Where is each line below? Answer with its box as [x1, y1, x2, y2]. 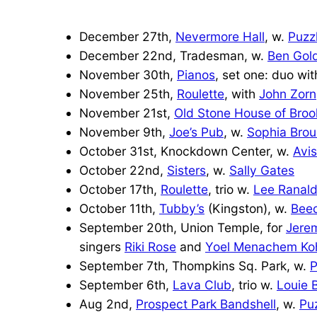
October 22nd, [79, 162, 167, 178]
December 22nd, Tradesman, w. [79, 47, 267, 63]
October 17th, [79, 181, 161, 197]
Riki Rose [125, 238, 176, 254]
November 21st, [79, 105, 174, 120]
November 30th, [79, 67, 177, 82]
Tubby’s [159, 200, 204, 216]
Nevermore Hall [175, 28, 265, 44]
